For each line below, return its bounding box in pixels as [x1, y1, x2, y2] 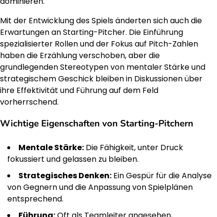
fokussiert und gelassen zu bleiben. [7, 154, 139, 165]
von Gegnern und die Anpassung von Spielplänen [7, 182, 193, 193]
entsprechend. [7, 193, 63, 205]
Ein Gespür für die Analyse [111, 170, 212, 182]
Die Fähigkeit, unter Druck [84, 142, 183, 154]
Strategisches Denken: [18, 170, 111, 182]
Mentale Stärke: [18, 142, 84, 154]
